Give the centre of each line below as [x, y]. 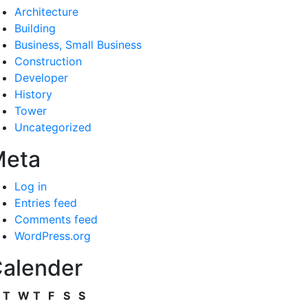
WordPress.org [53, 236]
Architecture [46, 12]
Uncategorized [53, 127]
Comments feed [56, 219]
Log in [31, 186]
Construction [48, 61]
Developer [41, 78]
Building [35, 28]
